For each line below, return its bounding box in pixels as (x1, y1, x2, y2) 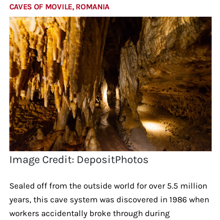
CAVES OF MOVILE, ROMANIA (9, 1, 110, 11)
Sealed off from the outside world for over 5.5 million (9, 180, 207, 191)
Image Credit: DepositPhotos (9, 153, 149, 166)
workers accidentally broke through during (9, 208, 170, 218)
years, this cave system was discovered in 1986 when (9, 194, 209, 204)
